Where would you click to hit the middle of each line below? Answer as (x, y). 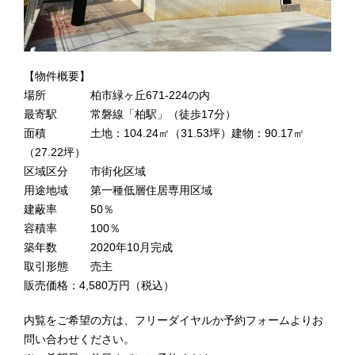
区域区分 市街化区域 (85, 172)
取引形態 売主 (69, 267)
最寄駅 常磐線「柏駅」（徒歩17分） (130, 115)
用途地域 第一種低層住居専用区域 (118, 191)
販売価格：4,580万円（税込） (99, 286)
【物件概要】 (57, 77)
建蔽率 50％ (69, 210)
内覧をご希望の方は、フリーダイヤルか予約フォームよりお (174, 321)
